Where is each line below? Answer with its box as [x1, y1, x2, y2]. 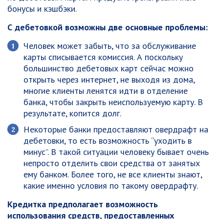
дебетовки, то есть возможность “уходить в [23, 135, 192, 146]
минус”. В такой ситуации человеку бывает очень [23, 146, 209, 157]
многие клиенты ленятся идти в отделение [23, 85, 188, 96]
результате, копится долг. [23, 108, 121, 119]
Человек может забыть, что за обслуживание [23, 40, 196, 51]
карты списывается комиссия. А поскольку [23, 51, 183, 63]
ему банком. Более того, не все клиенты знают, [23, 169, 202, 180]
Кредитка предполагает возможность [7, 198, 158, 210]
